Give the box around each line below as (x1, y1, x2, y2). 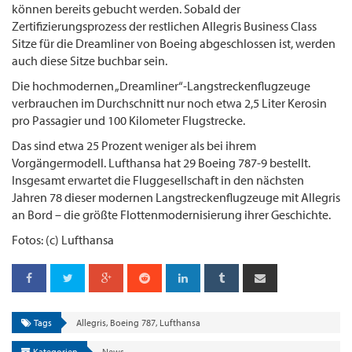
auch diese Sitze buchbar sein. (12, 52, 167, 68)
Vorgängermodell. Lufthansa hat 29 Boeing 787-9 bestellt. (12, 154, 310, 170)
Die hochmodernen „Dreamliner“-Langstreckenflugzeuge (12, 77, 310, 93)
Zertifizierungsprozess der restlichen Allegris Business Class (12, 17, 317, 34)
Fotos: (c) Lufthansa (12, 231, 114, 247)
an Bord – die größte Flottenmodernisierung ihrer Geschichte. (12, 206, 331, 222)
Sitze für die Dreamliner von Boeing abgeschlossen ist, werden (12, 35, 335, 51)
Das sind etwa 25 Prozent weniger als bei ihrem (12, 137, 256, 153)
